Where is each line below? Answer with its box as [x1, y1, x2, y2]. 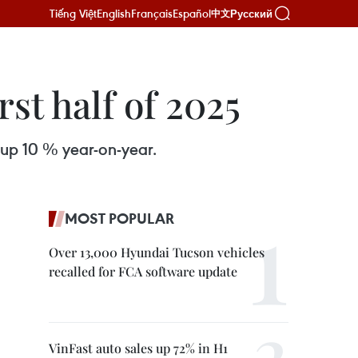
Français [131, 6, 173, 21]
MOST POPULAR [65, 209, 174, 228]
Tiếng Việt [50, 6, 97, 21]
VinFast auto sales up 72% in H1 [49, 340, 228, 356]
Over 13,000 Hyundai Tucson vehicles [49, 244, 265, 261]
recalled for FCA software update [49, 263, 237, 280]
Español [173, 6, 211, 21]
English [97, 6, 131, 21]
